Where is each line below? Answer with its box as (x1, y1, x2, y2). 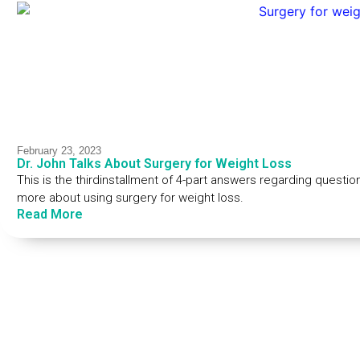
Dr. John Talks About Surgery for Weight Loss (16, 155, 292, 171)
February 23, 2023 (16, 144, 101, 157)
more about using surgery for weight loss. (16, 190, 243, 205)
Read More (16, 206, 83, 222)
